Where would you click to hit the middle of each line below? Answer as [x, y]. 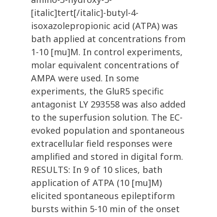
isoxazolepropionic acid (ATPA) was [104, 26]
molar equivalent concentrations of [105, 65]
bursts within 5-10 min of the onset [105, 209]
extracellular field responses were [102, 144]
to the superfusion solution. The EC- [107, 117]
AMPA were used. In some [85, 78]
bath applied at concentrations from [108, 39]
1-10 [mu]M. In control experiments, [107, 52]
